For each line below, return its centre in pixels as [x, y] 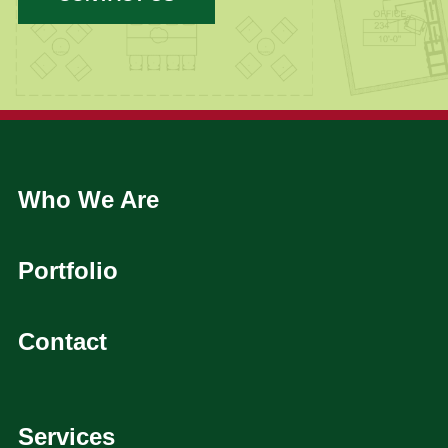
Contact [62, 341]
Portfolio [67, 270]
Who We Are [88, 199]
